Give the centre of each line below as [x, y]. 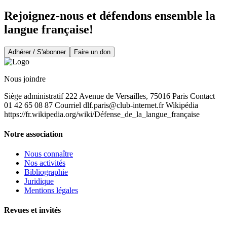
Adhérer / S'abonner [37, 52]
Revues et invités [32, 210]
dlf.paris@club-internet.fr [123, 105]
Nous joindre [25, 79]
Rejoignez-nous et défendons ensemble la [110, 15]
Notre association [33, 134]
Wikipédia [181, 105]
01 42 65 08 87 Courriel [44, 105]
